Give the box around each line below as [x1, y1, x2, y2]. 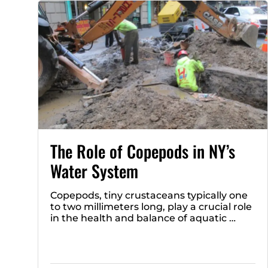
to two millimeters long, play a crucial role [50, 201, 252, 213]
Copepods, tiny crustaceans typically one [50, 190, 248, 202]
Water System [50, 159, 138, 184]
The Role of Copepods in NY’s [50, 139, 235, 164]
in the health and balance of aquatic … [50, 212, 236, 224]
